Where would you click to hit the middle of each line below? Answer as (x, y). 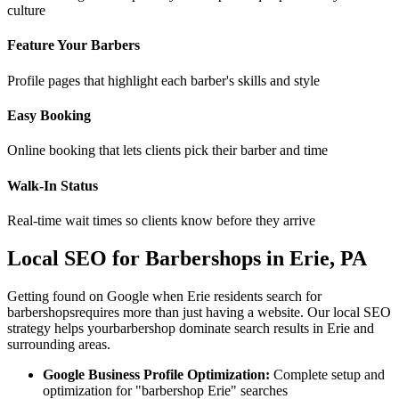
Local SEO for (76, 258)
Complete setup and (327, 374)
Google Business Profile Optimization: (156, 374)
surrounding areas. (59, 344)
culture (26, 11)
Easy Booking (49, 115)
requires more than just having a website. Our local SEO (233, 312)
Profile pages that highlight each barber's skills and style (163, 80)
